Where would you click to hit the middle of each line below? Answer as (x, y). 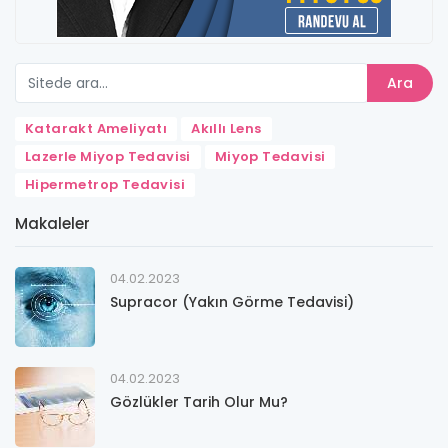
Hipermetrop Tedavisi (105, 184)
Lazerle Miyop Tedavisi (108, 156)
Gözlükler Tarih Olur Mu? (199, 402)
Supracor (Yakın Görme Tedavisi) (232, 302)
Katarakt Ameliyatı (96, 128)
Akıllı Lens (226, 128)
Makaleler (52, 223)
